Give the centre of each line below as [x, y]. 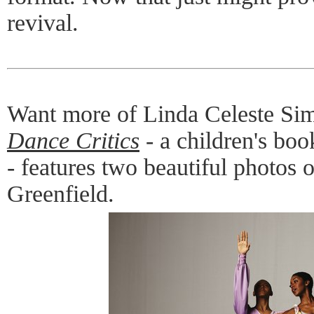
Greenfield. [61, 194]
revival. [43, 23]
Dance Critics [73, 141]
